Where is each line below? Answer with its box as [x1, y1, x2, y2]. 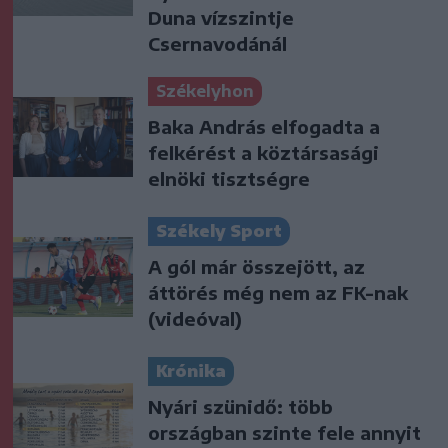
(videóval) [148, 306, 242, 330]
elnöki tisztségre [148, 166, 310, 190]
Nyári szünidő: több [148, 394, 333, 418]
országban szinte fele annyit [148, 420, 421, 444]
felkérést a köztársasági [148, 140, 379, 164]
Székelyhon [156, 80, 254, 101]
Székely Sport [156, 220, 282, 241]
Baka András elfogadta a [148, 114, 380, 138]
